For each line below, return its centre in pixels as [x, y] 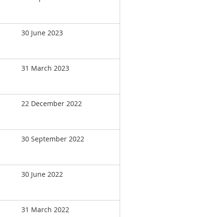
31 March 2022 [45, 209]
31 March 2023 [45, 68]
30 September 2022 [53, 139]
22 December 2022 [52, 103]
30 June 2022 [42, 174]
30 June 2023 [42, 33]
